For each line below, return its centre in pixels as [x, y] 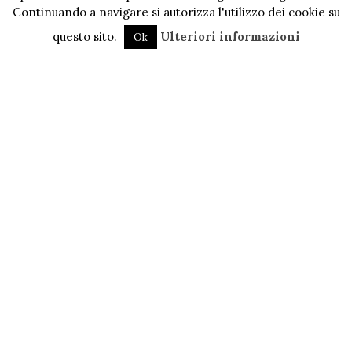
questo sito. [86, 37]
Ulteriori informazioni [230, 37]
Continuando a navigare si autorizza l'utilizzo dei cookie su [176, 12]
